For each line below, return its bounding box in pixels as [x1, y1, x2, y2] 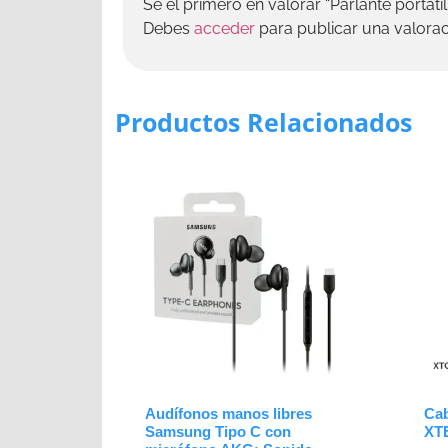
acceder [194, 19, 255, 39]
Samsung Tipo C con [145, 423, 291, 441]
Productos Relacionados [115, 105, 412, 140]
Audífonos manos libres [145, 405, 312, 423]
